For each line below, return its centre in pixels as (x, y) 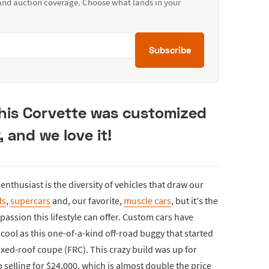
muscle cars (147, 200)
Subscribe (170, 50)
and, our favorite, (87, 200)
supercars (30, 200)
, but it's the (195, 200)
